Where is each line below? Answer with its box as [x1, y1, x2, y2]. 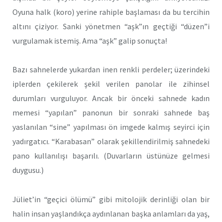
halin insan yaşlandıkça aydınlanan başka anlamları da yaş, [12, 209, 210, 219]
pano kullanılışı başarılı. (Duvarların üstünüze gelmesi [12, 151, 210, 161]
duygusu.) [12, 165, 44, 175]
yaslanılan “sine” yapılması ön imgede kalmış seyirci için [12, 122, 210, 132]
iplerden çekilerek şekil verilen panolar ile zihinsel [12, 79, 210, 89]
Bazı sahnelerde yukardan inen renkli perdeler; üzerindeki [12, 64, 210, 75]
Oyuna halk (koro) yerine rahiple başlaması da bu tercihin [12, 6, 210, 17]
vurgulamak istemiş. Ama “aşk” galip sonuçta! [12, 35, 167, 46]
